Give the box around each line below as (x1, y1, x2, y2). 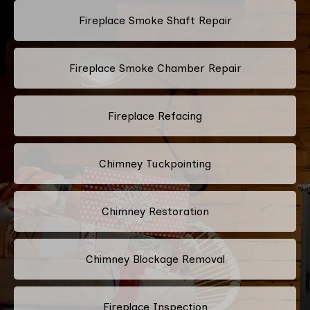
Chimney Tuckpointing (99, 156, 211, 170)
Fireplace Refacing (108, 109, 202, 122)
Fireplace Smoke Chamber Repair (69, 61, 241, 75)
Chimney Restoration (101, 204, 209, 218)
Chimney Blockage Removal (85, 252, 225, 266)
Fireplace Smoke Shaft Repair (78, 13, 232, 27)
